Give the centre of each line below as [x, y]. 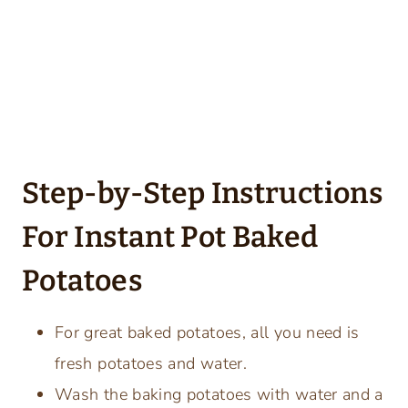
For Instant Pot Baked [170, 236]
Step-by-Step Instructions [202, 193]
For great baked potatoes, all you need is [207, 332]
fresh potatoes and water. [151, 363]
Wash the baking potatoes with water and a [219, 394]
